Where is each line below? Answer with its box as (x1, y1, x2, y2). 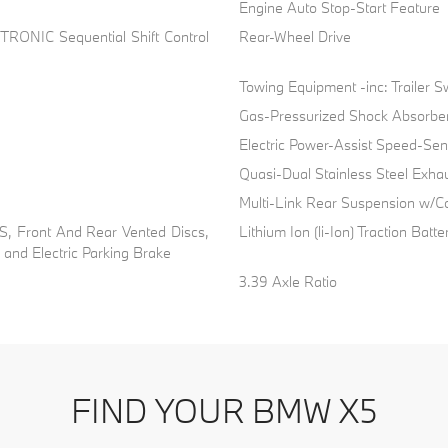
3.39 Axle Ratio (238, 271, 337, 291)
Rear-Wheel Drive (238, 26, 351, 46)
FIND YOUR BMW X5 (70, 388, 378, 432)
